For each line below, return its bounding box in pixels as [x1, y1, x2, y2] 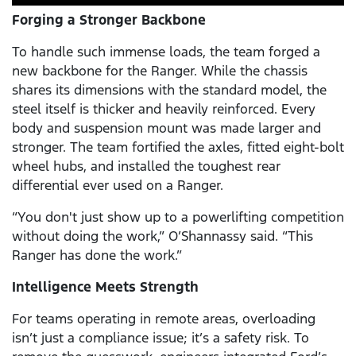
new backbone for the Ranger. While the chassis [12, 62, 308, 80]
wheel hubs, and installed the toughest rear [12, 157, 281, 176]
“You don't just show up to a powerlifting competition [12, 208, 344, 226]
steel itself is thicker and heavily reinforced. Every [12, 100, 315, 118]
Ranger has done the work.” [12, 246, 182, 265]
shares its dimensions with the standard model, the [12, 81, 327, 99]
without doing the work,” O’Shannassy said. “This [12, 227, 313, 246]
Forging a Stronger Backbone [12, 11, 206, 29]
